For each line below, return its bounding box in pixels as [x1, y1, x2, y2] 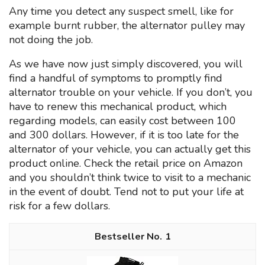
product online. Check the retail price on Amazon [9, 156, 243, 170]
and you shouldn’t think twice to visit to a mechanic [9, 170, 251, 185]
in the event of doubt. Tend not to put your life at [9, 184, 244, 199]
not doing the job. [9, 32, 93, 47]
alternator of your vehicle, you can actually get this [9, 141, 251, 156]
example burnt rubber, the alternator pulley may [9, 18, 245, 33]
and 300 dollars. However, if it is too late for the [9, 127, 239, 142]
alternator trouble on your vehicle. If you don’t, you [9, 85, 253, 99]
